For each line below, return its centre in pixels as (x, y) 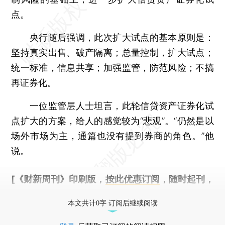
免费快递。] (36, 194)
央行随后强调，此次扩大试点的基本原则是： (113, 37)
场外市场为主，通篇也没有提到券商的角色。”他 (113, 136)
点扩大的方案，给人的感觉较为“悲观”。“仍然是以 (113, 121)
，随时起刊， (187, 179)
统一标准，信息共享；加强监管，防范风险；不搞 (113, 67)
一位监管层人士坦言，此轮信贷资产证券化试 (113, 105)
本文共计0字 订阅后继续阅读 (113, 203)
